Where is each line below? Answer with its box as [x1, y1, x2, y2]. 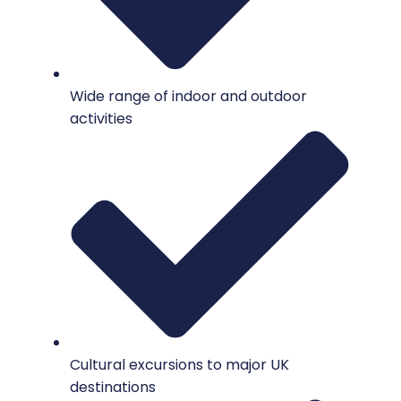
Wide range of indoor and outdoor [70, 85, 307, 107]
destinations [70, 377, 156, 398]
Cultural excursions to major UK [70, 354, 289, 376]
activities [70, 107, 132, 129]
